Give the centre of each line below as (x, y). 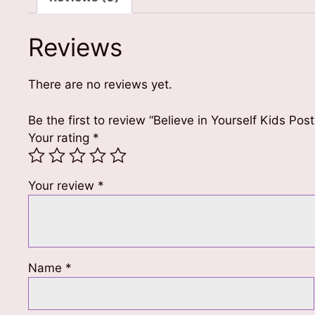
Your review (63, 185)
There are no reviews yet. (100, 85)
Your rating (60, 137)
